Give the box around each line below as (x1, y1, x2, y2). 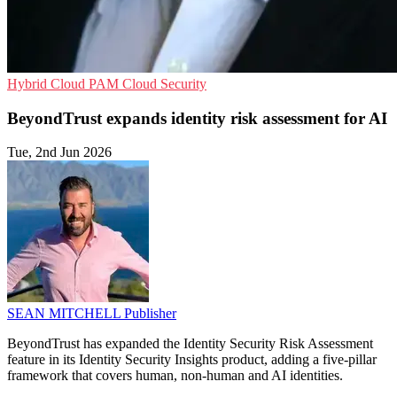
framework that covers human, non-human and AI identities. (7, 368, 343, 384)
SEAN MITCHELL (7, 306, 124, 322)
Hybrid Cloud (7, 76, 89, 91)
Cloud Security (122, 76, 206, 91)
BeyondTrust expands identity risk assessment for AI (7, 108, 387, 128)
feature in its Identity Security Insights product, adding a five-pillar (7, 352, 377, 368)
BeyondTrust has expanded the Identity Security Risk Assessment (7, 336, 373, 352)
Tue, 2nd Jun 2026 (7, 144, 112, 160)
